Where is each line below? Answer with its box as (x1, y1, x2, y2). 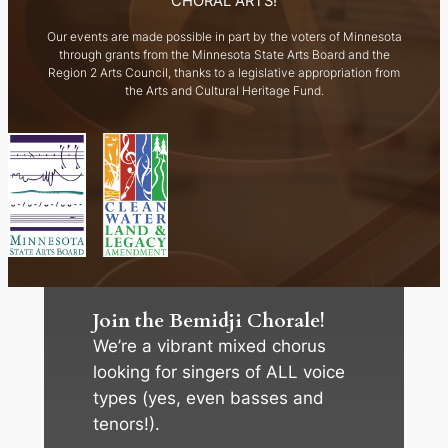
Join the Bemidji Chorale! (93, 307, 326, 334)
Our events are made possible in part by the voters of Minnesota (46, 29, 402, 45)
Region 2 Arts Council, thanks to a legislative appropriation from (48, 65, 400, 81)
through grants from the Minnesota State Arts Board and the (58, 47, 390, 63)
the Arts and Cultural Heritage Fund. (124, 83, 324, 99)
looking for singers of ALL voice (93, 361, 346, 382)
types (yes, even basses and (93, 387, 325, 408)
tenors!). (93, 413, 161, 434)
